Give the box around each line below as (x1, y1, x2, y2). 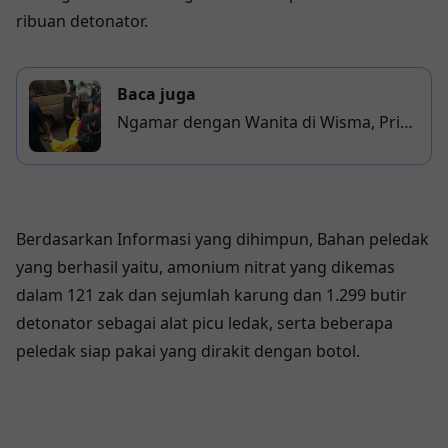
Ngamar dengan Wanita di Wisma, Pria (117, 111, 409, 133)
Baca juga (117, 83, 196, 105)
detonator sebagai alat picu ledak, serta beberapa (16, 312, 393, 334)
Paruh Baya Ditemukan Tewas (117, 139, 342, 161)
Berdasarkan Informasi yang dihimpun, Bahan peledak (16, 228, 429, 250)
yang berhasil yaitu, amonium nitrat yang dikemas (16, 256, 395, 278)
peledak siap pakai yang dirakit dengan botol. (16, 340, 360, 362)
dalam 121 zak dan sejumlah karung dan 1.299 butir (16, 284, 407, 306)
